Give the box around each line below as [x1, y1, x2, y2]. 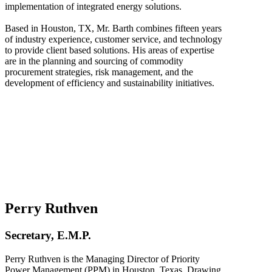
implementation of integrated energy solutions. [5, 1, 182, 12]
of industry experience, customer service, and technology [5, 34, 222, 45]
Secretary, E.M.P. [5, 229, 91, 242]
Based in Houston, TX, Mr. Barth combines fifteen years [5, 23, 222, 34]
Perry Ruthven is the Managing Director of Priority [5, 254, 200, 265]
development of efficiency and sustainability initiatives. [5, 78, 214, 89]
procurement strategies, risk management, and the [5, 67, 193, 78]
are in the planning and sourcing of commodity [5, 56, 183, 67]
